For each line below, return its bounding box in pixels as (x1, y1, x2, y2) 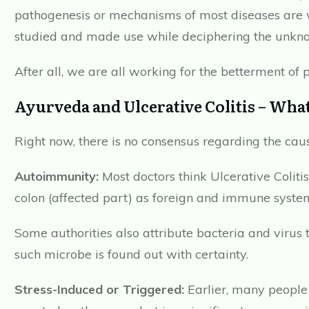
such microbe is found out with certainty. (14, 246, 248, 263)
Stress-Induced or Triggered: (14, 281, 184, 298)
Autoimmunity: (14, 168, 99, 185)
